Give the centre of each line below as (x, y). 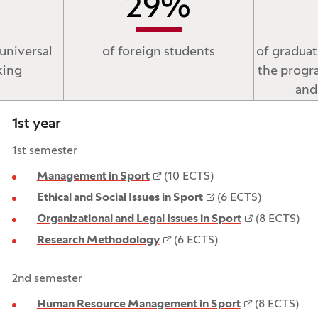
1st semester (44, 151)
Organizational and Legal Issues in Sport (139, 219)
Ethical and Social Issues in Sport (120, 198)
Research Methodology (98, 241)
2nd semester (47, 279)
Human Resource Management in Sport (138, 305)
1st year (36, 124)
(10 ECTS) (187, 177)
